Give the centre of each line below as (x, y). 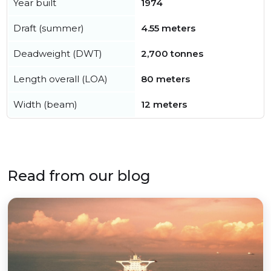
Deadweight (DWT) (58, 54)
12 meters (164, 105)
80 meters (165, 79)
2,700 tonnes (172, 54)
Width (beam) (45, 105)
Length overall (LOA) (60, 79)
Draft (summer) (49, 28)
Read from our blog (79, 176)
